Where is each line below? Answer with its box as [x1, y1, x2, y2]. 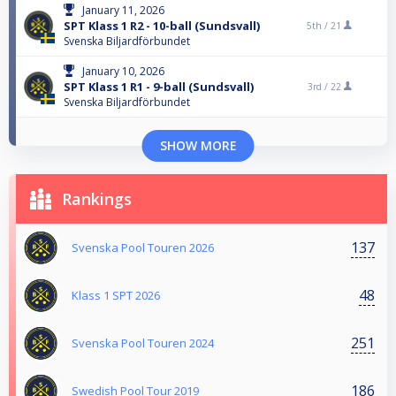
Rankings [62, 188, 132, 210]
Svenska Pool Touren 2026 [72, 240, 214, 256]
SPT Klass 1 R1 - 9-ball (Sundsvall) [64, 79, 254, 95]
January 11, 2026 [82, 3, 164, 19]
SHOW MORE [159, 137, 237, 155]
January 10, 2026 [82, 64, 164, 80]
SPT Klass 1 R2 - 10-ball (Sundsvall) [64, 18, 260, 34]
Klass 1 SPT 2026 [72, 287, 160, 304]
